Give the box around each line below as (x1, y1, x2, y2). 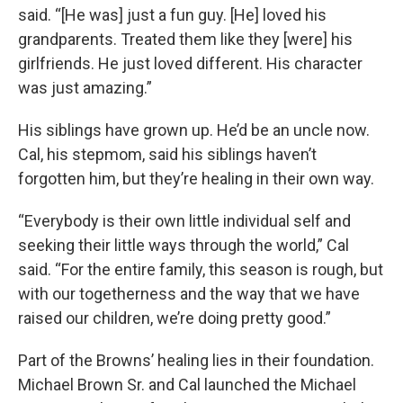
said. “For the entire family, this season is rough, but (18, 259, 383, 279)
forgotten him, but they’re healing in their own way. (18, 168, 374, 188)
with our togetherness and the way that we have (18, 283, 360, 303)
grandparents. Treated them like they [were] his (18, 29, 353, 49)
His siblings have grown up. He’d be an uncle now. (18, 120, 370, 139)
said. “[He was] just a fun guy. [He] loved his (18, 4, 327, 24)
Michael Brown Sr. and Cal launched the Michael (18, 374, 356, 394)
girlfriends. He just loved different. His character (18, 53, 363, 73)
